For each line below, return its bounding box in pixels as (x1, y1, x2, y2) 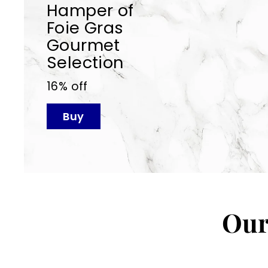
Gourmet (46, 33, 120, 57)
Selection (46, 50, 124, 74)
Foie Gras (46, 16, 124, 39)
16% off (46, 78, 88, 95)
